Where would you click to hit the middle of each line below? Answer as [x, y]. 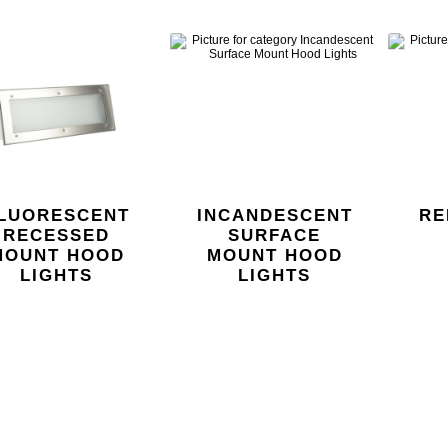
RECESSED [57, 235]
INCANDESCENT [274, 215]
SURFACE [275, 235]
